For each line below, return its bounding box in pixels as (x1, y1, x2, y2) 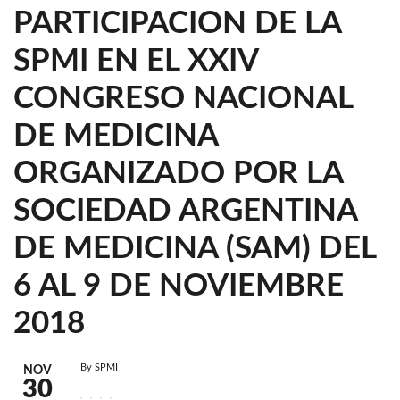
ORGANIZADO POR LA (13, 158, 343, 189)
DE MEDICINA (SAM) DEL (13, 233, 376, 264)
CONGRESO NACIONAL (13, 83, 353, 114)
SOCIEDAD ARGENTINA (13, 196, 357, 227)
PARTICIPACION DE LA (13, 8, 341, 39)
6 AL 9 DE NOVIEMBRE (13, 271, 344, 302)
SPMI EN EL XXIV (13, 46, 258, 77)
